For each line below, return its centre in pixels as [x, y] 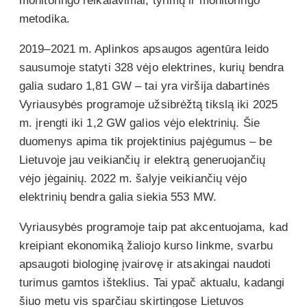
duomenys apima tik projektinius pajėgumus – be [146, 141]
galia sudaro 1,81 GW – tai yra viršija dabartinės [145, 86]
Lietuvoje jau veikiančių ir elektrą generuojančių [142, 160]
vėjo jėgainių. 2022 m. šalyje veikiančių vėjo [133, 178]
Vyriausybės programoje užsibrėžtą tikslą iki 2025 [148, 104]
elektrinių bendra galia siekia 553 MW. [120, 197]
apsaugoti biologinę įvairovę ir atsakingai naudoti [145, 264]
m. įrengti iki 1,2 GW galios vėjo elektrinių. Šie [139, 123]
